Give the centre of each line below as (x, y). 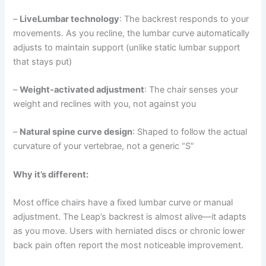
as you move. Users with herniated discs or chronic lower (129, 231)
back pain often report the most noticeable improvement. (129, 246)
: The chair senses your (191, 90)
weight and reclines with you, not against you (105, 104)
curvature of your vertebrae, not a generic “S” (104, 146)
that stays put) (43, 61)
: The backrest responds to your (184, 19)
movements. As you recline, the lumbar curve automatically (132, 33)
